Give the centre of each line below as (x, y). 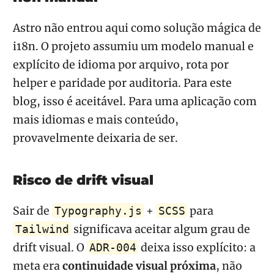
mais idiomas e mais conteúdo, (96, 120)
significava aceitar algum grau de (161, 230)
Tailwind (42, 230)
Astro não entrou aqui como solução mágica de (137, 28)
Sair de (32, 211)
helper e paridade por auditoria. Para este (122, 83)
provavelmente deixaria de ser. (95, 138)
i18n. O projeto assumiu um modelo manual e (133, 46)
